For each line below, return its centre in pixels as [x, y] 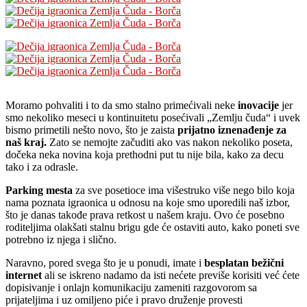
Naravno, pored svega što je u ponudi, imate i [105, 262]
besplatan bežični [244, 262]
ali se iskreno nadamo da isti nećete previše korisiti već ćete [172, 275]
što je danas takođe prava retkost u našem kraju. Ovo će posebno [145, 214]
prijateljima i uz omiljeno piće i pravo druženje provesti [124, 299]
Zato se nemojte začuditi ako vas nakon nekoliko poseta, [170, 142]
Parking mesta [39, 190]
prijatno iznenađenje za [232, 130]
